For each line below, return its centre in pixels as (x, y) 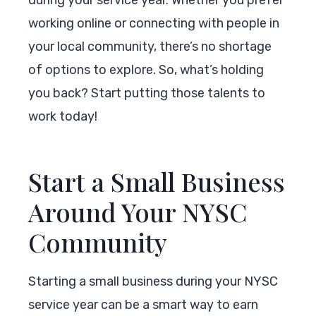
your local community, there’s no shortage (150, 46)
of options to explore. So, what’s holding (146, 69)
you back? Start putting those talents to (147, 93)
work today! (63, 116)
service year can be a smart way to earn (143, 304)
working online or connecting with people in (154, 23)
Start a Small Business (157, 181)
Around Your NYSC (138, 211)
